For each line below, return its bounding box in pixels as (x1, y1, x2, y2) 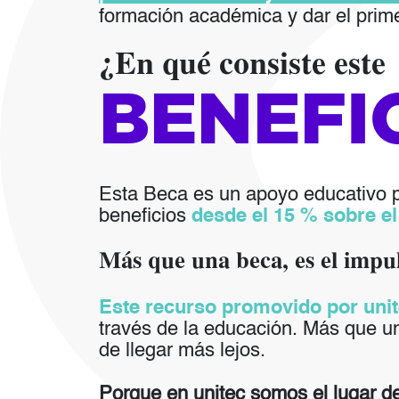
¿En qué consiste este (98, 46, 386, 85)
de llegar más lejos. (98, 341, 265, 361)
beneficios (98, 207, 191, 226)
